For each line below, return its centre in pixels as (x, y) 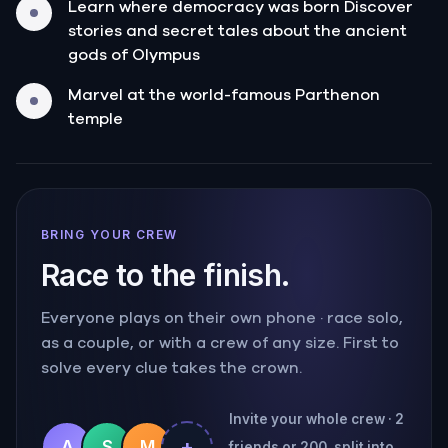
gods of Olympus (134, 54)
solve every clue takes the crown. (171, 368)
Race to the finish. (165, 274)
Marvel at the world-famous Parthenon (224, 94)
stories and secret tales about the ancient (237, 30)
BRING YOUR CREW (109, 234)
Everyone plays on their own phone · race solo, (222, 318)
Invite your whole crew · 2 (316, 418)
